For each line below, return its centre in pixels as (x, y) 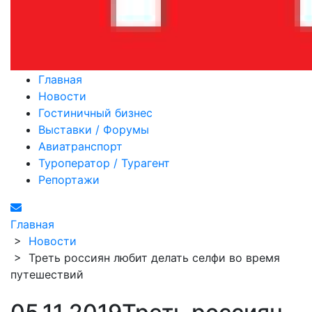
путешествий (47, 274)
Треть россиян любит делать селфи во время (154, 258)
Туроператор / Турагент (104, 163)
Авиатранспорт (80, 146)
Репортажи (69, 180)
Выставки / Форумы (94, 130)
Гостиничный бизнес (95, 113)
